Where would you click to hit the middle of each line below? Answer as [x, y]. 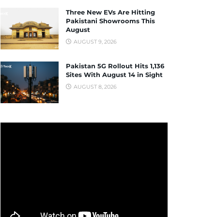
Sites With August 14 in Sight [114, 74]
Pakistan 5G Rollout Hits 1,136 [115, 66]
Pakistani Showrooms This [110, 21]
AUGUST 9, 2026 [94, 42]
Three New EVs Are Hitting [110, 12]
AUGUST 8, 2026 [94, 86]
